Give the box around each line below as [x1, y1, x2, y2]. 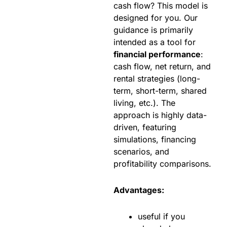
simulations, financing [113, 134, 196, 145]
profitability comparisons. [113, 159, 211, 169]
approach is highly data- [113, 110, 207, 121]
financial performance [113, 49, 201, 60]
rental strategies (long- [113, 73, 200, 84]
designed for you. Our [113, 13, 198, 23]
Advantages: [113, 185, 164, 196]
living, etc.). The [113, 98, 175, 108]
